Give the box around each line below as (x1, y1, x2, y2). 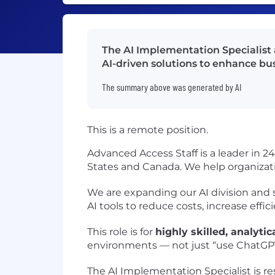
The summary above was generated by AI (102, 81, 241, 93)
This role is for (87, 226, 155, 238)
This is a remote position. (87, 124, 208, 136)
